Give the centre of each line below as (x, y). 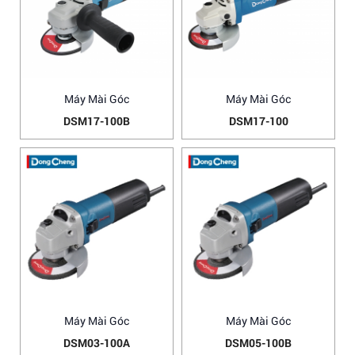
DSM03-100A (97, 342)
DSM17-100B (97, 120)
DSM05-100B (258, 342)
